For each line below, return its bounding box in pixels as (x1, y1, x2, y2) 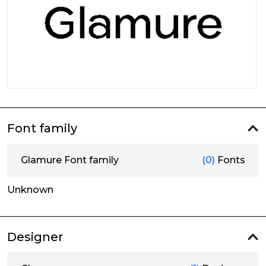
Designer (7, 230, 63, 244)
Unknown (7, 184, 53, 195)
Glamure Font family (21, 154, 119, 166)
